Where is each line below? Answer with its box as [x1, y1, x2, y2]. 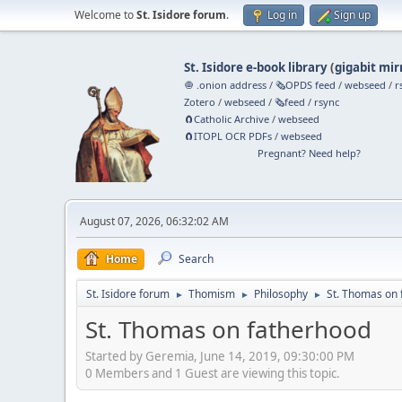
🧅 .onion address [184, 78, 267, 92]
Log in [267, 7, 297, 22]
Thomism [188, 286, 235, 301]
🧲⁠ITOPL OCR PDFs [184, 129, 273, 143]
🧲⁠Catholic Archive [184, 112, 270, 126]
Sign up [334, 7, 371, 22]
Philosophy [254, 286, 308, 301]
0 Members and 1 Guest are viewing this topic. [85, 364, 340, 381]
